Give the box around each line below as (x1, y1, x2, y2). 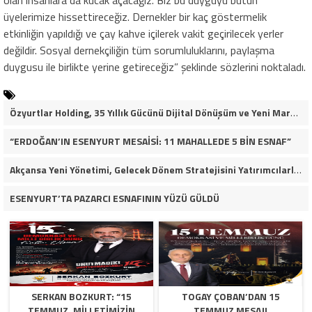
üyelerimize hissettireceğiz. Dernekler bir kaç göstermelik (3, 8, 267, 26)
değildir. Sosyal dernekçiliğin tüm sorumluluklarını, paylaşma (3, 42, 274, 59)
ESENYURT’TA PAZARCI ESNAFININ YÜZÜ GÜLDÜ (9, 191, 219, 206)
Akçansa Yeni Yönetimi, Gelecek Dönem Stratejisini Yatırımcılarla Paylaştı (293, 162, 302, 178)
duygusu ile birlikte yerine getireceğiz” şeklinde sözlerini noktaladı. (3, 58, 306, 76)
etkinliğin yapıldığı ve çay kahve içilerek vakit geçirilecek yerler (3, 25, 283, 42)
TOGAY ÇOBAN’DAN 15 (181, 289, 280, 304)
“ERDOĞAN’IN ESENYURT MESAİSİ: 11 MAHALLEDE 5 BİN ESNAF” (9, 134, 291, 149)
